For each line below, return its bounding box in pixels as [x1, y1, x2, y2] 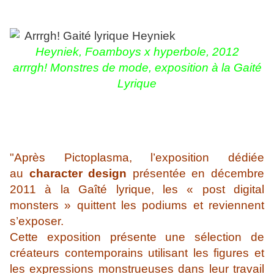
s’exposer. [10, 215, 64, 228]
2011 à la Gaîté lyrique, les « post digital [10, 183, 264, 196]
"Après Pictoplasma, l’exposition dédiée [10, 151, 264, 165]
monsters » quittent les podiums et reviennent [10, 199, 264, 212]
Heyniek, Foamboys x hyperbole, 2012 [35, 45, 239, 59]
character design [29, 167, 127, 180]
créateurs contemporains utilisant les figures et [10, 246, 264, 260]
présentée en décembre [127, 167, 265, 180]
